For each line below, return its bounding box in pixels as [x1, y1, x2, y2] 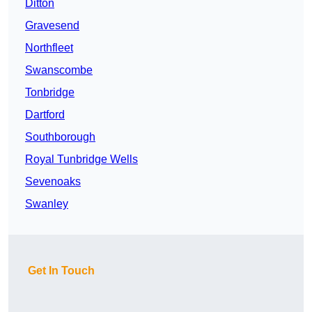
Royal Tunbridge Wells [25, 153, 138, 166]
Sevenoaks [25, 175, 81, 188]
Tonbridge [25, 86, 75, 99]
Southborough [25, 131, 95, 143]
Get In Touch [28, 265, 95, 277]
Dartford [25, 109, 65, 121]
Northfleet [25, 42, 73, 54]
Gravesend [25, 19, 79, 32]
